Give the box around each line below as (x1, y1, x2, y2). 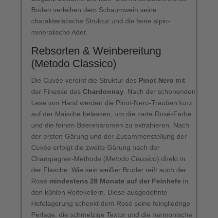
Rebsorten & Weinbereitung (31, 44, 161, 57)
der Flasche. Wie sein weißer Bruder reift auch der (31, 165, 186, 174)
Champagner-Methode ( (31, 154, 106, 163)
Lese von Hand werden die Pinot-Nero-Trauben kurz (31, 98, 192, 107)
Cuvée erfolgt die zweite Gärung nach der (31, 143, 160, 151)
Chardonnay (82, 87, 124, 95)
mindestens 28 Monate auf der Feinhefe (49, 177, 181, 185)
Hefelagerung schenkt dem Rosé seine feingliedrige (31, 199, 190, 207)
